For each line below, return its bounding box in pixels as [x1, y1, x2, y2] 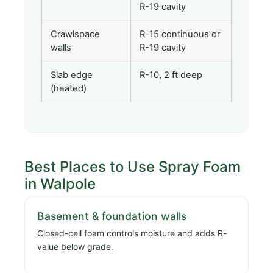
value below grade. [37, 241, 113, 252]
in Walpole [24, 174, 96, 193]
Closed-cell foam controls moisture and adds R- [37, 227, 227, 238]
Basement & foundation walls [37, 209, 186, 222]
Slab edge [51, 69, 93, 80]
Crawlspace [51, 28, 100, 40]
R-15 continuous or [140, 28, 220, 40]
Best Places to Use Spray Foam [24, 157, 241, 175]
